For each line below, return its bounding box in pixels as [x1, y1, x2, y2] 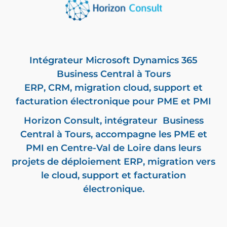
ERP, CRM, [24, 82, 74, 93]
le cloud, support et [41, 170, 134, 181]
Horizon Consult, [23, 115, 104, 127]
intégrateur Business [104, 115, 204, 127]
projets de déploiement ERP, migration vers [12, 156, 215, 168]
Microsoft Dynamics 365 [86, 54, 198, 66]
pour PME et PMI [130, 95, 211, 107]
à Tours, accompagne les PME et [54, 129, 207, 140]
